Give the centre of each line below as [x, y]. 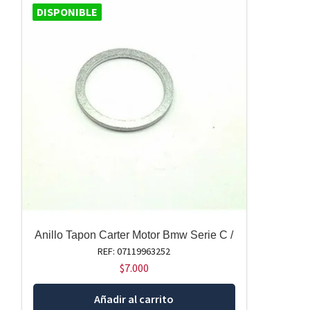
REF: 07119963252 [134, 252]
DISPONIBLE [67, 12]
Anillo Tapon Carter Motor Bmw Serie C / [134, 235]
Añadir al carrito [134, 299]
